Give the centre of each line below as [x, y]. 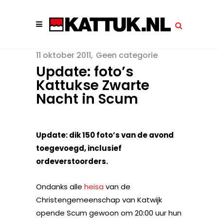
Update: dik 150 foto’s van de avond [105, 135]
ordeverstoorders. [72, 161]
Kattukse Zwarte [93, 85]
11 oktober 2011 [64, 55]
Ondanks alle [60, 187]
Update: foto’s [85, 72]
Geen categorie [127, 55]
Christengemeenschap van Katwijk [99, 200]
